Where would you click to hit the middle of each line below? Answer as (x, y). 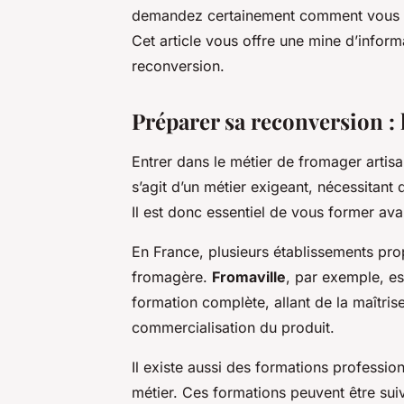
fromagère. (172, 276)
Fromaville (249, 276)
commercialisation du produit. (233, 327)
